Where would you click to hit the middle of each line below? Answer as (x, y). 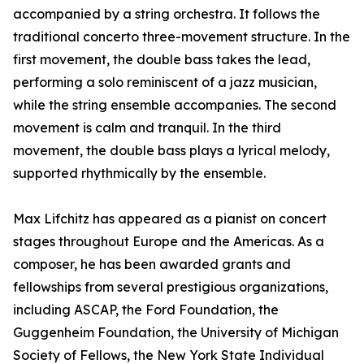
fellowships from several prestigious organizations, (171, 287)
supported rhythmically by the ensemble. (139, 173)
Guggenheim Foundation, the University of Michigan (176, 333)
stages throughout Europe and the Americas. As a (169, 242)
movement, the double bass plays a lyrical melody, (171, 151)
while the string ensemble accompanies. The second (175, 105)
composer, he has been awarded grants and (152, 264)
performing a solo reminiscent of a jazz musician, (165, 82)
